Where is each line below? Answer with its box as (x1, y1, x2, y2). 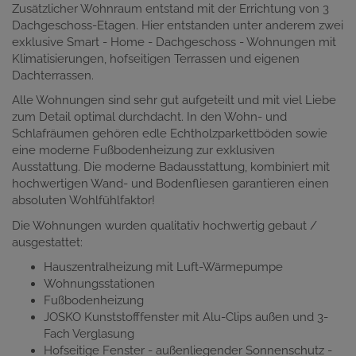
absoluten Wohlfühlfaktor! (12, 193, 155, 208)
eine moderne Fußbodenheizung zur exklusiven (12, 143, 275, 158)
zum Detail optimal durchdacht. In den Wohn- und (12, 110, 287, 125)
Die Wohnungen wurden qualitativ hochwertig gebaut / (12, 218, 317, 233)
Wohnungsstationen (44, 277, 158, 292)
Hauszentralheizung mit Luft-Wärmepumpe (44, 260, 286, 275)
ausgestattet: (12, 234, 86, 250)
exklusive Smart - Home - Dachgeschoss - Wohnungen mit (12, 34, 336, 49)
